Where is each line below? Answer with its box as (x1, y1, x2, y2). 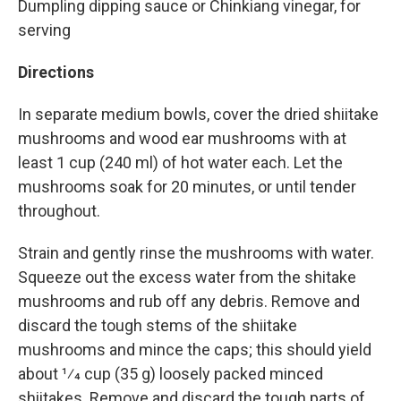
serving (18, 21, 71, 39)
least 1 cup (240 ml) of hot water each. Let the (18, 153, 343, 172)
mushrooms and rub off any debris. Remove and (18, 292, 360, 311)
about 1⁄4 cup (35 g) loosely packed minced (18, 364, 323, 383)
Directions (18, 63, 94, 81)
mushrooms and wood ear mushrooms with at (18, 129, 346, 148)
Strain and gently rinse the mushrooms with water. (18, 243, 374, 262)
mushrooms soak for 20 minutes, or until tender (18, 177, 356, 196)
